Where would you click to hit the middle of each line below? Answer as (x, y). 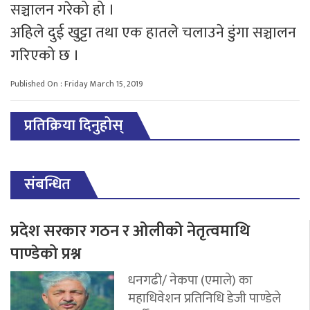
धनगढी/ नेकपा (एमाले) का (190, 280)
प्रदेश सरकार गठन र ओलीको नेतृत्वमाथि (130, 231)
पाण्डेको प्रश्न (46, 254)
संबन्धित (47, 184)
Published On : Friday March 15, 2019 (77, 83)
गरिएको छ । (45, 55)
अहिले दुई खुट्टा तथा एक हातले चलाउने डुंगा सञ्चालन (153, 33)
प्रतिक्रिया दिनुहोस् (74, 125)
